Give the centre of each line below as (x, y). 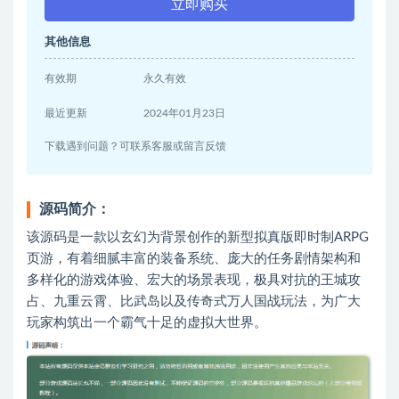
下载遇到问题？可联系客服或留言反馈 (135, 146)
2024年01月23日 (185, 113)
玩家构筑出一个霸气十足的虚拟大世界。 (147, 323)
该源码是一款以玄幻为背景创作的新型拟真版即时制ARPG (198, 237)
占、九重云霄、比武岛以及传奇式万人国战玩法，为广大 (194, 301)
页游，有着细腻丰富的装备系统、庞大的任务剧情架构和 (194, 259)
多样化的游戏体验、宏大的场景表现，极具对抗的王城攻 (194, 280)
